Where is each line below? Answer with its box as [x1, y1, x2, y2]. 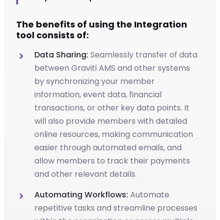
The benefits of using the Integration [16, 18, 187, 30]
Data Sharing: [34, 49, 88, 60]
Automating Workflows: [34, 189, 128, 200]
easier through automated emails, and [34, 141, 182, 153]
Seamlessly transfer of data [88, 49, 197, 60]
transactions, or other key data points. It [34, 102, 190, 113]
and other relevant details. [34, 168, 137, 180]
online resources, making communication [34, 128, 193, 140]
